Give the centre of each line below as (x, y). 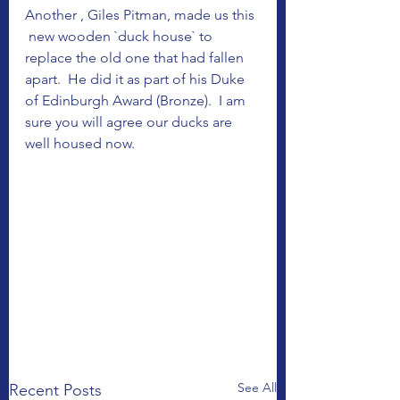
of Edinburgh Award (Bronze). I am (137, 100)
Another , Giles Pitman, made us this (142, 15)
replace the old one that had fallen (136, 58)
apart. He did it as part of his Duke (137, 79)
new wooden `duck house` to (121, 36)
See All (257, 388)
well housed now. (80, 143)
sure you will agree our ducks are (130, 122)
